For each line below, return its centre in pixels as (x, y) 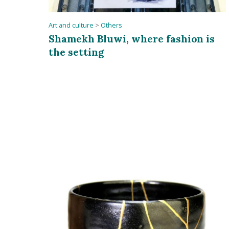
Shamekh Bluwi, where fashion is (132, 39)
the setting (77, 52)
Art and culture (71, 26)
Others (112, 26)
